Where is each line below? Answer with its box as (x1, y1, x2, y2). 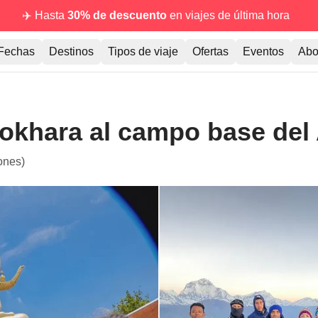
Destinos (48, 45, 94, 57)
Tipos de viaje (107, 45, 178, 57)
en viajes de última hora (166, 9, 290, 21)
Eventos (242, 45, 284, 57)
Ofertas (192, 45, 229, 57)
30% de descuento (67, 9, 167, 21)
